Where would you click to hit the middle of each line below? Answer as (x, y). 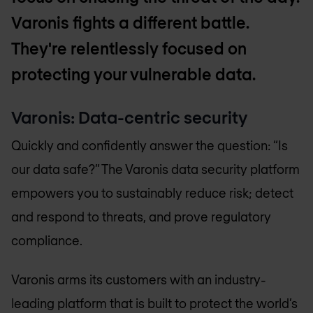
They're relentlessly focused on (129, 48)
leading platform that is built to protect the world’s (154, 304)
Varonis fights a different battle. (130, 22)
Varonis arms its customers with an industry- (139, 280)
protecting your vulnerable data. (133, 74)
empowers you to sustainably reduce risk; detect (152, 192)
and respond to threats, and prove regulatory (141, 216)
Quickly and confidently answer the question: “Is (150, 145)
